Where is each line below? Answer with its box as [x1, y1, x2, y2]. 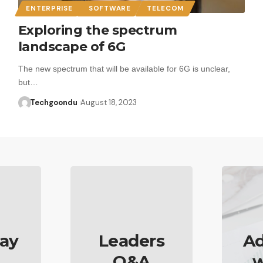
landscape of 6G [18, 38, 126, 55]
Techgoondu [30, 97, 78, 107]
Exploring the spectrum [18, 22, 177, 38]
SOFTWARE [89, 4, 131, 13]
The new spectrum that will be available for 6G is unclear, [18, 63, 230, 73]
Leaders [98, 231, 165, 251]
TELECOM [147, 4, 184, 13]
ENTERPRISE [26, 4, 73, 13]
